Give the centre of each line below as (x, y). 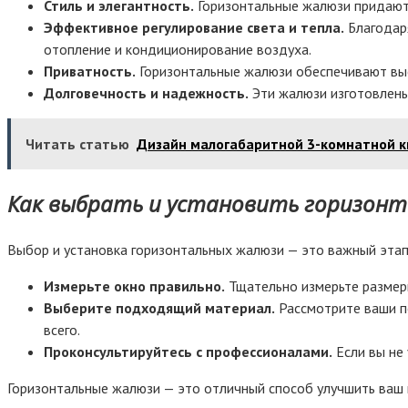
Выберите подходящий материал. (159, 308)
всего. (62, 330)
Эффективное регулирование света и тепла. (194, 28)
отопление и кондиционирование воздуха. (178, 50)
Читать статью (77, 144)
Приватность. (90, 71)
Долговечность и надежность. (146, 93)
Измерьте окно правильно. (134, 286)
